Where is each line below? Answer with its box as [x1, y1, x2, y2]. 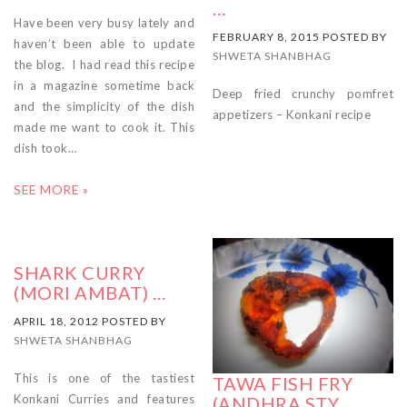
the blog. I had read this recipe [14, 56, 195, 72]
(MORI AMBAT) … [14, 281, 166, 303]
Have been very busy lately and [14, 15, 195, 30]
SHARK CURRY [14, 261, 145, 283]
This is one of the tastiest [14, 370, 195, 385]
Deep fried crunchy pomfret [212, 86, 393, 102]
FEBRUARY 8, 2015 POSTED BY [212, 30, 387, 45]
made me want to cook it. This [14, 119, 195, 134]
